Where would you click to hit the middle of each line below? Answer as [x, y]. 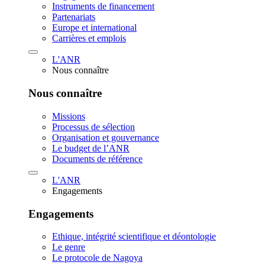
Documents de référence [97, 159]
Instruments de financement [103, 7]
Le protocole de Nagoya [97, 258]
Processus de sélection [93, 127]
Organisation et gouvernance [106, 137]
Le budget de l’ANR [91, 148]
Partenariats [74, 17]
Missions [69, 116]
